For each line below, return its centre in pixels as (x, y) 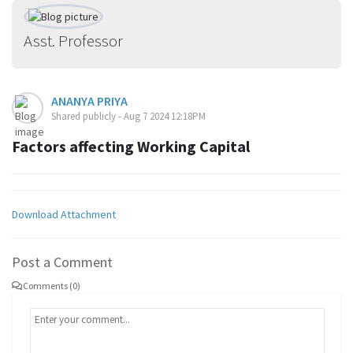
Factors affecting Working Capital (131, 146)
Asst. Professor (73, 41)
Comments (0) (52, 286)
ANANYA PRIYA (89, 101)
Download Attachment (64, 214)
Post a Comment (62, 262)
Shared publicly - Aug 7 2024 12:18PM (128, 116)
